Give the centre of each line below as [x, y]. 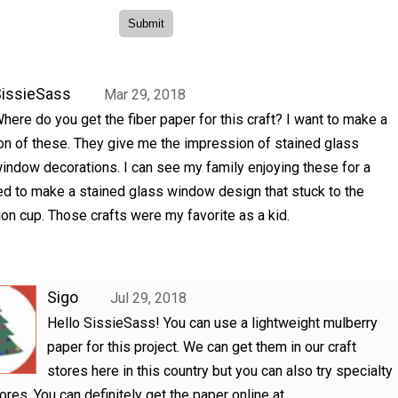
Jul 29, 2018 [149, 298]
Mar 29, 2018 [144, 94]
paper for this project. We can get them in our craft [201, 346]
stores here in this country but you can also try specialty [219, 370]
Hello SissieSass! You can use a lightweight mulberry [212, 322]
